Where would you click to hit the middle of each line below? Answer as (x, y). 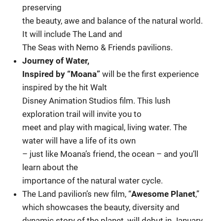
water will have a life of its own (79, 140)
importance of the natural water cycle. (93, 180)
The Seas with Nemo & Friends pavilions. (100, 47)
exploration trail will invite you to (82, 114)
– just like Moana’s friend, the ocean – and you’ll (110, 154)
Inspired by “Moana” (62, 74)
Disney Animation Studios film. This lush (96, 100)
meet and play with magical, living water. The (105, 127)
